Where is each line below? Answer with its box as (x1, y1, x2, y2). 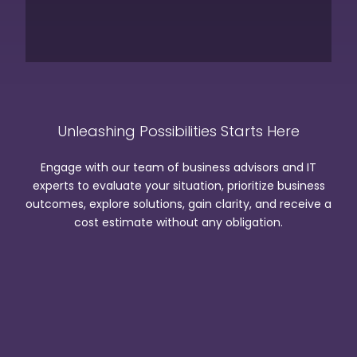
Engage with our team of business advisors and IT (41, 159, 316, 176)
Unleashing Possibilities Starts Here (57, 121, 300, 142)
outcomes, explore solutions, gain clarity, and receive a (25, 196, 331, 213)
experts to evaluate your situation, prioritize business (32, 178, 325, 194)
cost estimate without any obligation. (74, 214, 283, 231)
